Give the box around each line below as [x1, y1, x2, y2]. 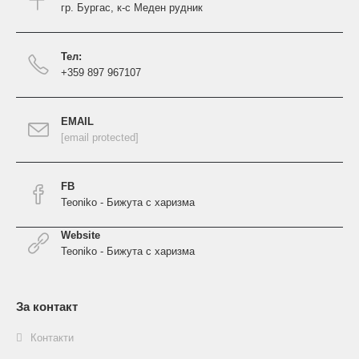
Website [61, 228, 100, 241]
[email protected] [61, 131, 139, 143]
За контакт [16, 300, 78, 313]
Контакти [30, 331, 74, 344]
